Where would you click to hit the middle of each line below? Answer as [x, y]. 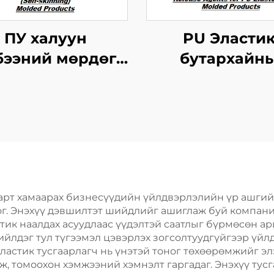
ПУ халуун [45, 38]
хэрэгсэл [45, 99]
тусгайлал [229, 119]
